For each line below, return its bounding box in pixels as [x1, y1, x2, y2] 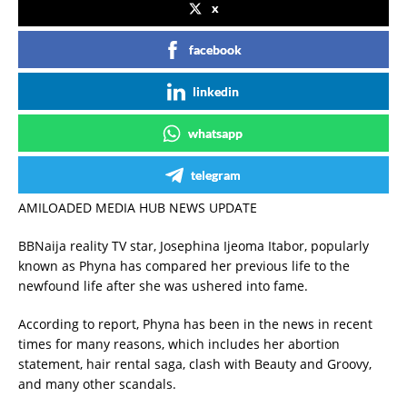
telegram [190, 167, 241, 183]
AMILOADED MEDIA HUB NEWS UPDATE [18, 199, 257, 216]
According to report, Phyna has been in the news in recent [18, 315, 372, 333]
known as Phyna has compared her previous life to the [18, 257, 350, 274]
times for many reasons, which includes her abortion [18, 335, 340, 352]
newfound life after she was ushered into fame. [18, 277, 308, 294]
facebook [189, 42, 242, 57]
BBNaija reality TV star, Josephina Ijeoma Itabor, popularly [18, 237, 369, 254]
